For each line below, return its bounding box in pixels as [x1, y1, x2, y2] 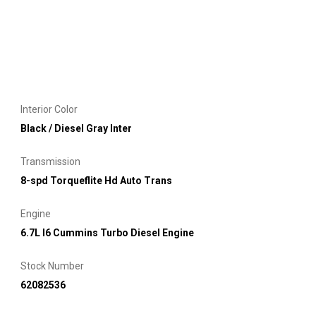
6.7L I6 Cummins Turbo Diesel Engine [20, 226, 194, 238]
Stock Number [20, 260, 84, 272]
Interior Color [20, 103, 78, 115]
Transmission [20, 155, 80, 167]
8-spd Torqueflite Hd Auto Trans [20, 174, 172, 186]
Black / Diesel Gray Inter [20, 122, 132, 134]
